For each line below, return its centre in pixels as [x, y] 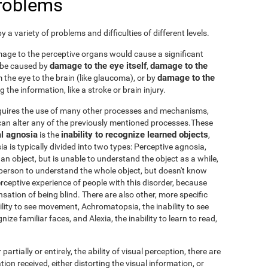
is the [49, 135]
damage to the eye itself [98, 66]
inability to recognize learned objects [135, 135]
